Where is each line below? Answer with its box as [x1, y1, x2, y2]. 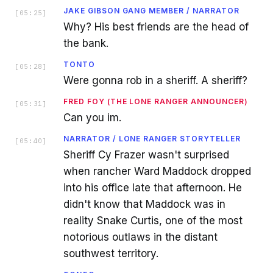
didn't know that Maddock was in [63, 198, 225, 210]
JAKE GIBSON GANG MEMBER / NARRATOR [63, 6, 239, 15]
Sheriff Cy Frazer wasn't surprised [63, 149, 229, 161]
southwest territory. [63, 247, 158, 260]
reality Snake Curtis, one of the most [63, 214, 243, 227]
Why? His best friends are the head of [63, 21, 249, 33]
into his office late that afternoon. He [63, 182, 242, 194]
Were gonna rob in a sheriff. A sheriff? [63, 74, 247, 87]
